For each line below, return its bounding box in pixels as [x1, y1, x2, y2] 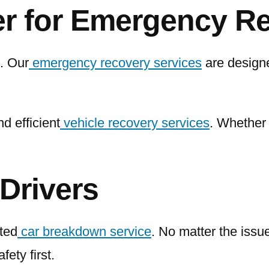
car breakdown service [21, 224, 151, 240]
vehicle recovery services [64, 115, 210, 131]
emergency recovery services [32, 55, 202, 71]
